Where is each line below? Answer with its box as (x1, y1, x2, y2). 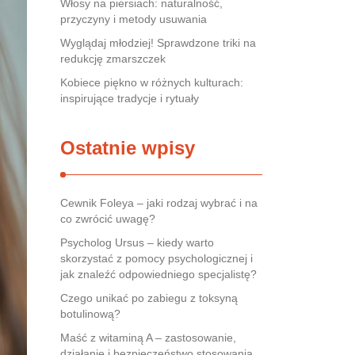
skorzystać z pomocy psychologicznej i (60, 252, 253, 265)
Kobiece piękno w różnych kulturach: (60, 76, 243, 89)
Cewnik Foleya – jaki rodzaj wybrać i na (60, 197, 258, 209)
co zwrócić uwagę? (60, 212, 155, 225)
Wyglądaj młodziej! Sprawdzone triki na (60, 36, 256, 49)
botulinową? (60, 307, 120, 320)
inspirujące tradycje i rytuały (60, 92, 199, 105)
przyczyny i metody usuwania (60, 13, 207, 25)
